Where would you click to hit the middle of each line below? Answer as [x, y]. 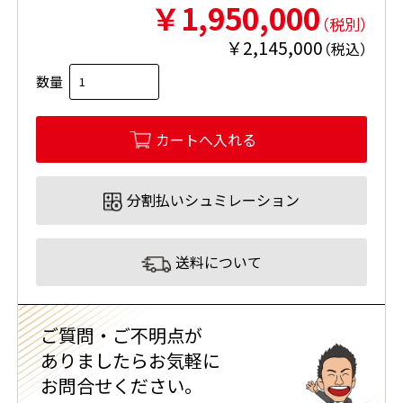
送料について [219, 262]
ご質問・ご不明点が [121, 335]
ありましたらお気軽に [130, 360]
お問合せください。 [121, 385]
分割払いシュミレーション [213, 200]
